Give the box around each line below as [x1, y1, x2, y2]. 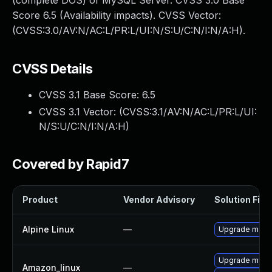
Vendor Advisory [123, 194, 195, 205]
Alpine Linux [22, 224, 74, 234]
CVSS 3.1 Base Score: [39, 89, 142, 101]
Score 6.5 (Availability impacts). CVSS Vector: [12, 9, 221, 21]
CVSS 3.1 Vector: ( [39, 106, 123, 118]
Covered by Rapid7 [12, 156, 129, 172]
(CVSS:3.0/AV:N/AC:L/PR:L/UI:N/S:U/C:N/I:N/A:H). [12, 24, 245, 36]
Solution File [214, 194, 268, 205]
